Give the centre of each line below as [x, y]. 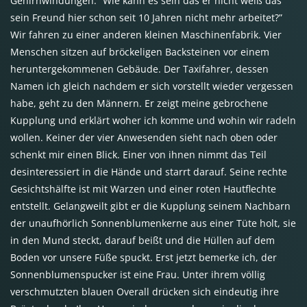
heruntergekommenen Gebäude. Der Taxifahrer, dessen [139, 69]
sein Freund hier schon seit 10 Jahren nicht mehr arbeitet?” [146, 17]
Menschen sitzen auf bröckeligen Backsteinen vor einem [140, 51]
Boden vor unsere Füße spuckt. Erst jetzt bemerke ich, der [144, 257]
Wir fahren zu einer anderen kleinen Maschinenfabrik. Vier [146, 34]
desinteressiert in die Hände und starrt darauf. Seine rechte [149, 171]
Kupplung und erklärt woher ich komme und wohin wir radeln [153, 120]
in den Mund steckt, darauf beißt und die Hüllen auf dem [143, 240]
